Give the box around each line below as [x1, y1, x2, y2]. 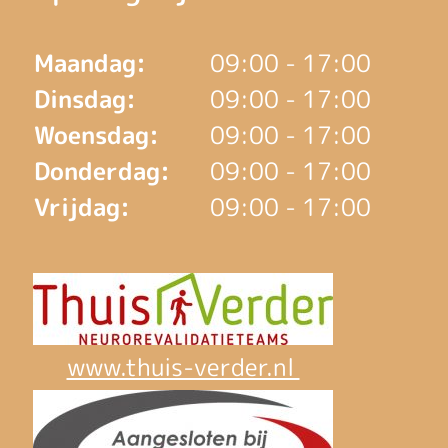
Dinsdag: [33, 81, 136, 116]
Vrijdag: [33, 189, 130, 224]
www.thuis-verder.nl [66, 349, 300, 384]
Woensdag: [33, 117, 159, 152]
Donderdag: [33, 153, 170, 188]
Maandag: [33, 45, 146, 80]
